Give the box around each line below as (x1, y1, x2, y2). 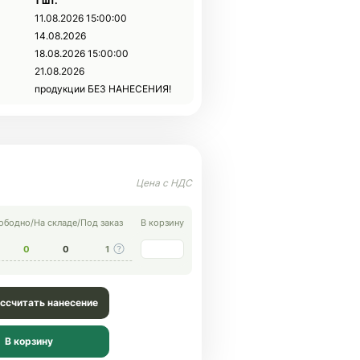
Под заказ (80, 217, 123, 228)
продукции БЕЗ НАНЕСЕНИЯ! (35, 83, 171, 95)
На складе (34, 217, 77, 228)
